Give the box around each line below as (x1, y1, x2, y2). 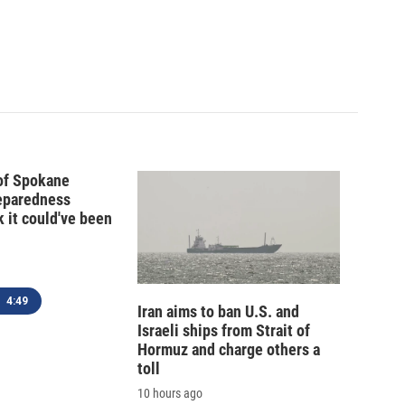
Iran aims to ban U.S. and (137, 302, 299, 322)
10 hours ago (137, 386, 202, 401)
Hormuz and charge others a (137, 340, 320, 360)
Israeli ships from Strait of (137, 321, 310, 341)
